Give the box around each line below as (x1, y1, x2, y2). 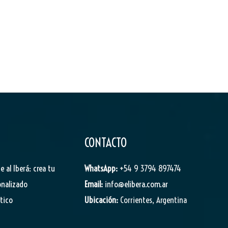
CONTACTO (84, 134, 127, 150)
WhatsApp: (84, 162, 118, 174)
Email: (84, 178, 103, 189)
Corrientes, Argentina (118, 194, 187, 205)
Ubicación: (84, 194, 118, 205)
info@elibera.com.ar (105, 178, 168, 189)
